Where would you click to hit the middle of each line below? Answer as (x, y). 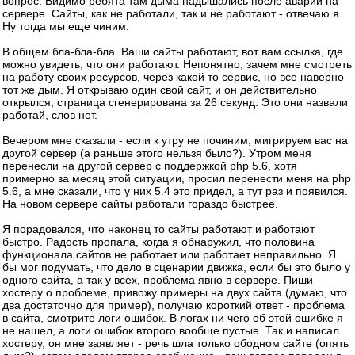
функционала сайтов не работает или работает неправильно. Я (169, 254)
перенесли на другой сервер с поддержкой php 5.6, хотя (150, 166)
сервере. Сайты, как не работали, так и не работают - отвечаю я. (172, 13)
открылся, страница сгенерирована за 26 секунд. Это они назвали (175, 102)
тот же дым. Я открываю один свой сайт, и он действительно (160, 90)
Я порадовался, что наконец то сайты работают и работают (158, 229)
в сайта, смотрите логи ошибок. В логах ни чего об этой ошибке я (173, 318)
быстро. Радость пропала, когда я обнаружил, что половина (158, 242)
